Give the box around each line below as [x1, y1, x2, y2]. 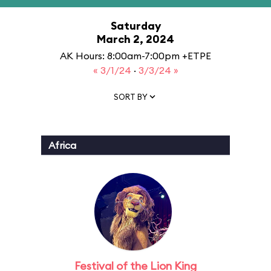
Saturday [110, 19, 161, 33]
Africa [48, 139, 76, 151]
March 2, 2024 [97, 32, 174, 46]
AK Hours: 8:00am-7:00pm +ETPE [60, 50, 211, 62]
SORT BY [114, 91, 148, 102]
